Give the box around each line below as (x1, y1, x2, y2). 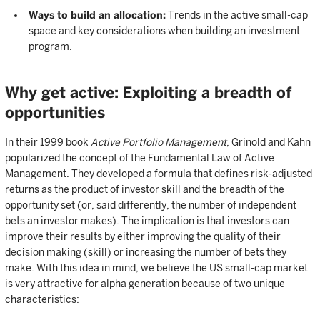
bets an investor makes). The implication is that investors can (5, 215, 289, 226)
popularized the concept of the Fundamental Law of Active (5, 152, 274, 164)
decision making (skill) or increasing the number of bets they (5, 246, 286, 258)
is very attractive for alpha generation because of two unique (5, 278, 285, 289)
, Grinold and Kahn (226, 136, 311, 148)
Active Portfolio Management (91, 136, 226, 148)
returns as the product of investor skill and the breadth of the (5, 184, 284, 195)
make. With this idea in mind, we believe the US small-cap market (5, 262, 308, 274)
